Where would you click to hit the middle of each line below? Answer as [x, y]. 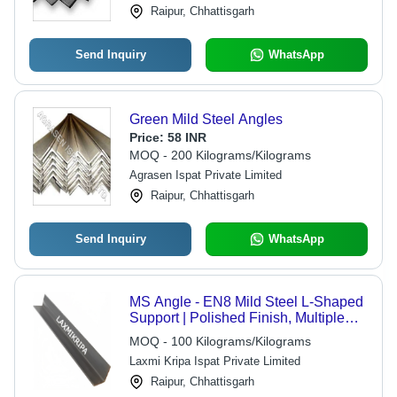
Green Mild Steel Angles [206, 119]
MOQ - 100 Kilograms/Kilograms [220, 341]
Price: [148, 137]
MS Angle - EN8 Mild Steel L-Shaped [246, 302]
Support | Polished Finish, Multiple [237, 318]
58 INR [187, 137]
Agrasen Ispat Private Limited [205, 175]
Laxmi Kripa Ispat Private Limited [214, 361]
